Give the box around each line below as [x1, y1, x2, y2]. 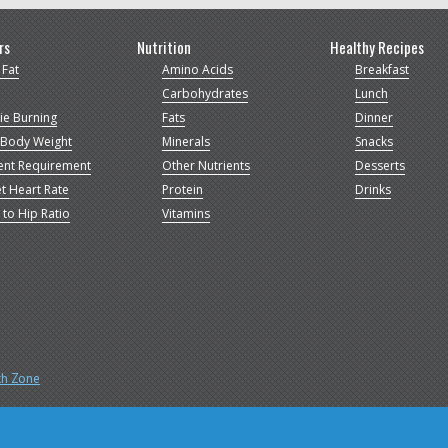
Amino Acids [162, 60, 234, 78]
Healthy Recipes [330, 35, 425, 58]
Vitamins [162, 204, 211, 222]
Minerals [162, 132, 211, 150]
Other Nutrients [162, 156, 251, 174]
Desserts [355, 156, 406, 174]
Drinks [355, 180, 392, 198]
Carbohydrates [162, 84, 249, 102]
